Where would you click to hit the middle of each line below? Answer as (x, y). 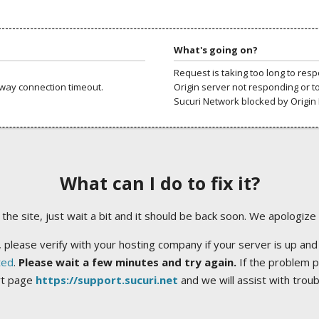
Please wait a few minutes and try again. (127, 262)
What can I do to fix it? (159, 183)
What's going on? (216, 49)
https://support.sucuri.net (106, 280)
